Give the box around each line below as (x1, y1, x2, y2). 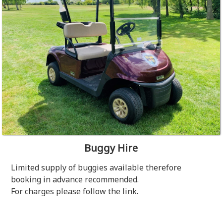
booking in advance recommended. (11, 174, 139, 185)
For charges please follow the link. (11, 186, 139, 197)
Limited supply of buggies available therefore (11, 162, 182, 173)
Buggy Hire (84, 141, 138, 155)
